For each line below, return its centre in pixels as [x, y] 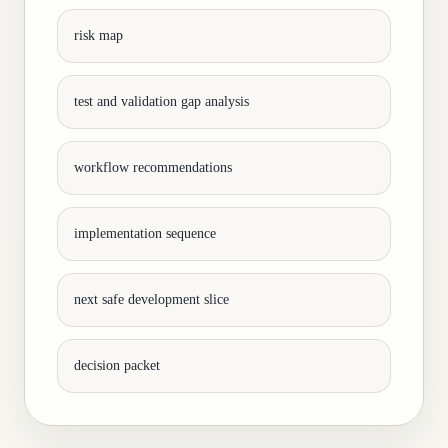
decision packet [117, 365]
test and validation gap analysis [161, 101]
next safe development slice [151, 299]
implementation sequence [145, 233]
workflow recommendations [153, 167]
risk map [98, 35]
